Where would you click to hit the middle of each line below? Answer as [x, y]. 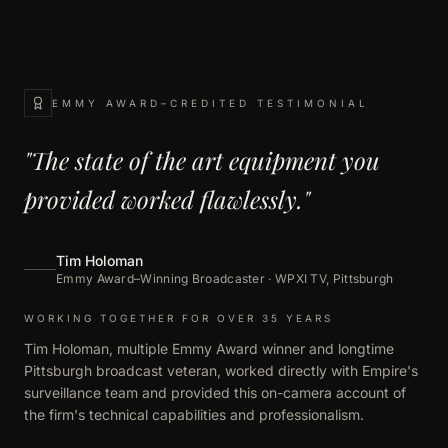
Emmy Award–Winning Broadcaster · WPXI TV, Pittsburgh [225, 278]
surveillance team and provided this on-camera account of [215, 392]
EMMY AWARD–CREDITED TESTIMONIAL [210, 102]
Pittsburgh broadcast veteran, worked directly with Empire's [221, 370]
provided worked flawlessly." [167, 199]
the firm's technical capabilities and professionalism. [194, 414]
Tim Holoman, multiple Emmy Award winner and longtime [209, 348]
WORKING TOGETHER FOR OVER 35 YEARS [178, 318]
